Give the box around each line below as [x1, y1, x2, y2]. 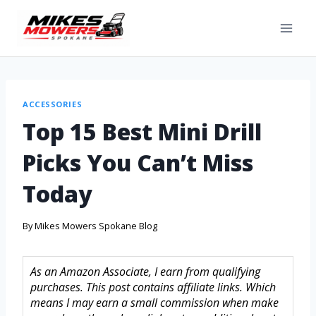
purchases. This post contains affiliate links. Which [30, 279, 276, 296]
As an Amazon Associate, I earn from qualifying [30, 264, 260, 280]
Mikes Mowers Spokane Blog [35, 219, 158, 233]
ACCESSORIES [23, 99, 83, 109]
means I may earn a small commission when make [30, 295, 279, 311]
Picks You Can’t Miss [23, 147, 253, 178]
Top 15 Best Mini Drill [23, 116, 262, 147]
